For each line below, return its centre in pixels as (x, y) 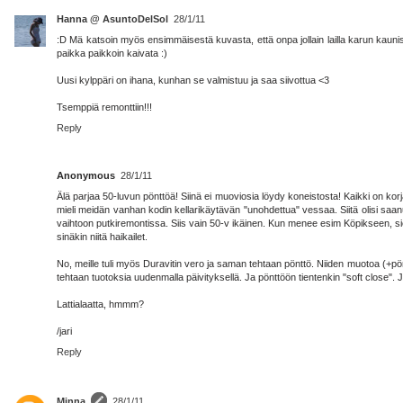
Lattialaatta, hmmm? (100, 304)
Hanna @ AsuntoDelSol (112, 18)
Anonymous (86, 175)
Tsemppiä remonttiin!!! (104, 107)
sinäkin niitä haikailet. (102, 236)
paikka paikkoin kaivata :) (112, 53)
